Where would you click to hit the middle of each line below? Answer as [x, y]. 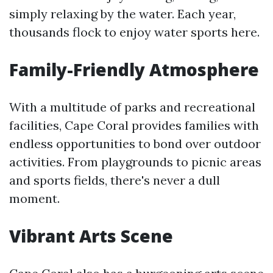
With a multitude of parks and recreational [132, 107]
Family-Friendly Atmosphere [134, 69]
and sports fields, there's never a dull [115, 180]
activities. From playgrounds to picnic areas [135, 162]
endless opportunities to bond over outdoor [135, 144]
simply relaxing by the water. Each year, [122, 14]
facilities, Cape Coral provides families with [134, 125]
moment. [34, 198]
